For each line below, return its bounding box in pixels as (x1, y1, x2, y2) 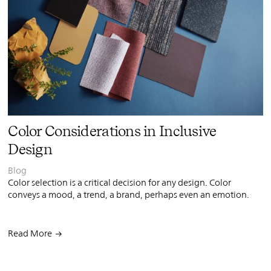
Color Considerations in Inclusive (8, 122, 217, 140)
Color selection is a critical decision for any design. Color (8, 177, 232, 188)
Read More (8, 227, 53, 238)
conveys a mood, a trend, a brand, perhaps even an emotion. (8, 189, 250, 200)
